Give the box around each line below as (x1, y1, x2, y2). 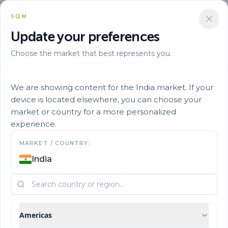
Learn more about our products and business (29, 166, 199, 176)
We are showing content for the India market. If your (11, 82, 213, 92)
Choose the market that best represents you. (11, 49, 172, 58)
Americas (19, 210, 52, 220)
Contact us (62, 137, 166, 162)
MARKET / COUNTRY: (19, 139, 91, 147)
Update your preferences (11, 28, 160, 45)
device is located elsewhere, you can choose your (11, 95, 202, 104)
